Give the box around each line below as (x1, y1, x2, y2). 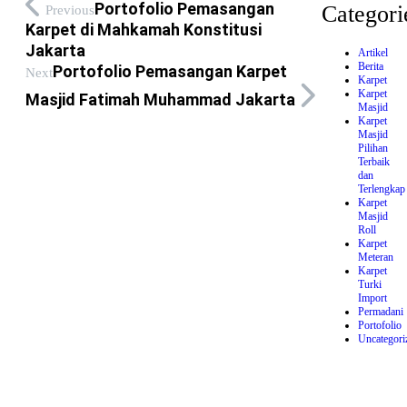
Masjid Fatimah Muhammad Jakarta (25, 90, 295, 109)
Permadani (357, 304, 403, 318)
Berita (357, 59, 383, 73)
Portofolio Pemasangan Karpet (53, 62, 287, 81)
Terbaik (357, 154, 390, 168)
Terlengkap (357, 182, 405, 195)
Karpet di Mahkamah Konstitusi (25, 20, 262, 39)
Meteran (357, 250, 393, 263)
